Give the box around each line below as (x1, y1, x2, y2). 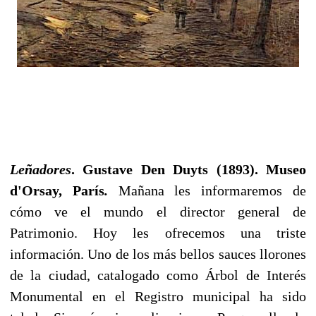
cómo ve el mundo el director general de (10, 203, 306, 219)
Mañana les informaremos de (118, 182, 307, 198)
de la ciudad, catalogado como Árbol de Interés (10, 267, 306, 283)
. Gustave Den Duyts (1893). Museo (71, 161, 306, 177)
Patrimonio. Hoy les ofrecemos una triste (10, 224, 306, 241)
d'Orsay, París (10, 182, 104, 198)
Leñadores (10, 161, 71, 177)
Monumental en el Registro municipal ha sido (10, 288, 306, 304)
